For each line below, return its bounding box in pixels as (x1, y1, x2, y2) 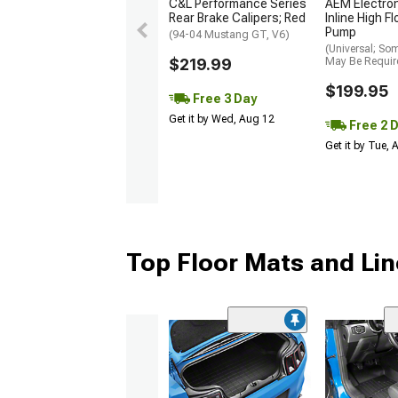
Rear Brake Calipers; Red (169, 10, 306, 25)
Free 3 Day (190, 91, 257, 106)
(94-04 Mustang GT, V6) (169, 28, 290, 41)
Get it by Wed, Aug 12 (169, 112, 275, 125)
